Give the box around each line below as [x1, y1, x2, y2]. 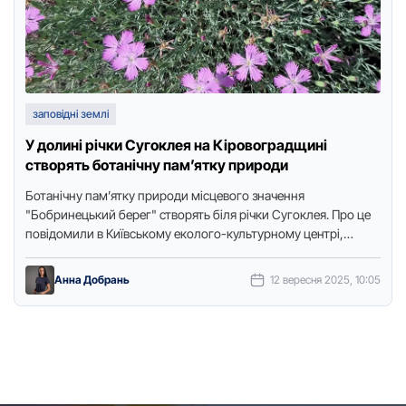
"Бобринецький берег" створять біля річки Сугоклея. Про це [25, 207, 371, 222]
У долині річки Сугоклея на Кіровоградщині [25, 136, 327, 154]
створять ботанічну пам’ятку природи [25, 156, 288, 174]
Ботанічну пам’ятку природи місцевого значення [25, 188, 304, 203]
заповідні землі [33, 107, 109, 121]
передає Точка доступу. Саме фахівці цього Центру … [25, 245, 328, 260]
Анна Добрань [54, 273, 130, 286]
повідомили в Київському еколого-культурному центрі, [25, 226, 343, 241]
